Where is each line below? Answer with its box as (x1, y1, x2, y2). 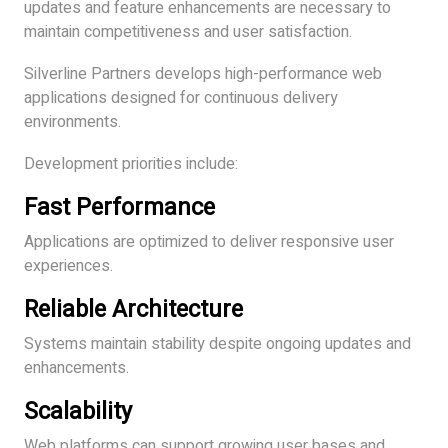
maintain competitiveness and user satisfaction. (24, 19, 352, 44)
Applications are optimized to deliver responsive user (24, 229, 394, 254)
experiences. (24, 253, 113, 278)
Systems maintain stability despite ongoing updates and (24, 331, 411, 356)
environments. (24, 109, 121, 134)
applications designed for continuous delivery (24, 85, 338, 110)
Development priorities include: (24, 151, 238, 176)
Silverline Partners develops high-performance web (24, 61, 382, 86)
